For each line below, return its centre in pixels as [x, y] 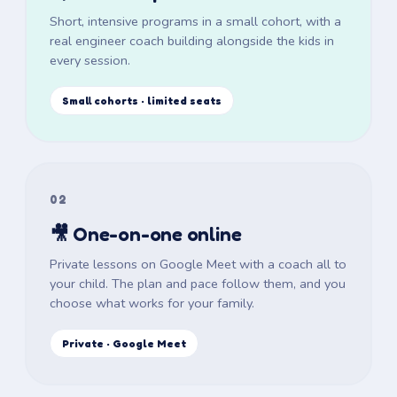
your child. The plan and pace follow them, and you [197, 283]
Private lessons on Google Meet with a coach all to [198, 264]
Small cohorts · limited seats [141, 100]
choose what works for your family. [152, 303]
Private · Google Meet [124, 343]
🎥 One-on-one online [145, 234]
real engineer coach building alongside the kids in [191, 40]
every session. [90, 60]
